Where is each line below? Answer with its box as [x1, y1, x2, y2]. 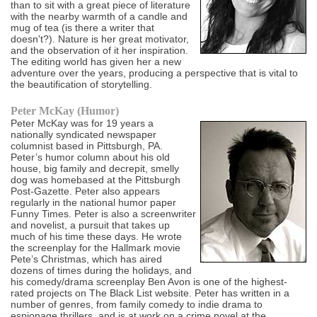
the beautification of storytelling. [11, 79, 153, 91]
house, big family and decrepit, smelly [11, 163, 180, 175]
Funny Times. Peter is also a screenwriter [11, 208, 197, 220]
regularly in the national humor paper [11, 197, 177, 209]
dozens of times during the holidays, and [11, 265, 192, 277]
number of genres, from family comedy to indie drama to [11, 299, 263, 311]
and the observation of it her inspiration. [11, 45, 189, 57]
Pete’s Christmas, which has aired [11, 253, 163, 265]
